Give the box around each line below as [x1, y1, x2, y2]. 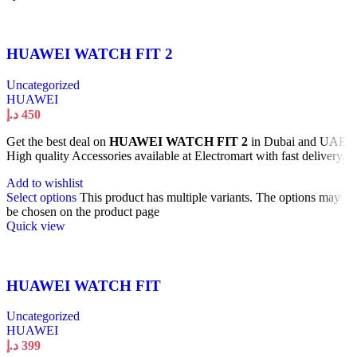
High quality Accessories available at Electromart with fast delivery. [6, 149, 345, 163]
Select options [6, 190, 76, 205]
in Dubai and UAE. [248, 135, 350, 149]
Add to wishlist [6, 176, 83, 190]
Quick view [6, 219, 65, 233]
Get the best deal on [6, 135, 109, 149]
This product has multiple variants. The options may [80, 190, 340, 205]
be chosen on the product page [6, 205, 159, 219]
